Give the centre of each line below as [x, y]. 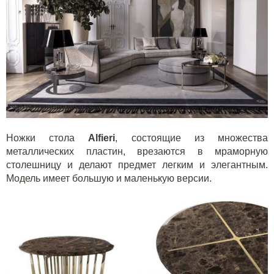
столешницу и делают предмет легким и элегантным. [137, 165]
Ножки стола [47, 138]
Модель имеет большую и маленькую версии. [109, 178]
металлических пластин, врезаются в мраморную [137, 151]
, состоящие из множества [192, 138]
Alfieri [102, 138]
